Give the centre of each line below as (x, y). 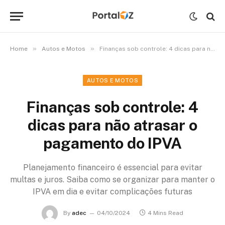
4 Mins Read (165, 213)
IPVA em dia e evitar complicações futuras (113, 192)
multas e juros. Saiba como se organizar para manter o (113, 180)
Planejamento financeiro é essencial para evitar (113, 167)
